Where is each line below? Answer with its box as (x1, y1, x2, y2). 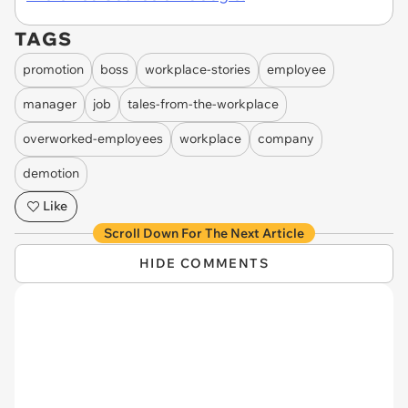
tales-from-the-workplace (127, 96, 279, 113)
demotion (23, 165, 79, 182)
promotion (23, 61, 84, 78)
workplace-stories (145, 61, 250, 78)
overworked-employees (23, 130, 163, 148)
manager (23, 96, 76, 113)
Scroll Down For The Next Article (104, 224, 304, 241)
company (258, 130, 314, 148)
